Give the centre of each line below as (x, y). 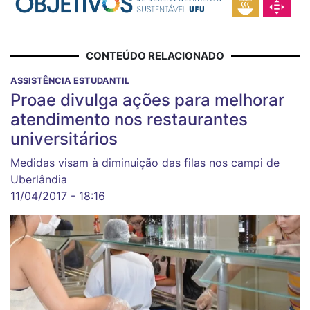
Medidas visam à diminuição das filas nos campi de (145, 163)
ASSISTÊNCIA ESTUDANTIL (70, 81)
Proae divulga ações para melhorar (147, 100)
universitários (64, 139)
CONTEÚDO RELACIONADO (155, 56)
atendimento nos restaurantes (129, 120)
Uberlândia (39, 180)
